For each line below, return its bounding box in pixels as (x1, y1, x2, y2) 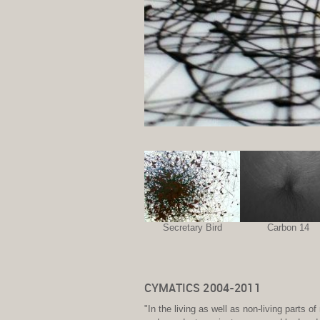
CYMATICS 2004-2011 (144, 281, 261, 296)
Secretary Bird (162, 222, 222, 234)
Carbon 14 (266, 222, 309, 234)
